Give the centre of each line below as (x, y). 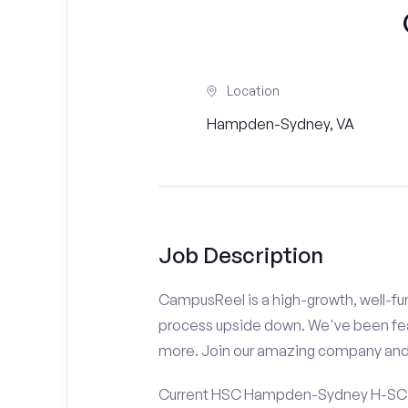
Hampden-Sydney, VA (281, 124)
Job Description (240, 255)
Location (254, 91)
